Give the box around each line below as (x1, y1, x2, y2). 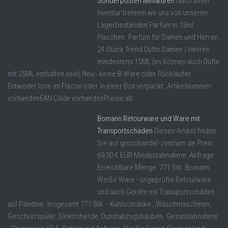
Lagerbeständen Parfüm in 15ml (97, 20, 193, 30)
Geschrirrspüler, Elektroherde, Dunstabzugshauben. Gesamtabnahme (8, 211, 218, 221)
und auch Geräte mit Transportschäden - (97, 187, 218, 196)
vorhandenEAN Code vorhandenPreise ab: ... (8, 93, 142, 103)
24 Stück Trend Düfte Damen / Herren (97, 44, 210, 54)
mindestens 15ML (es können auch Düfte (97, 56, 220, 66)
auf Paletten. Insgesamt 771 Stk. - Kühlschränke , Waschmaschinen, (8, 199, 211, 209)
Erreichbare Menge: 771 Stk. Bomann (97, 162, 210, 172)
